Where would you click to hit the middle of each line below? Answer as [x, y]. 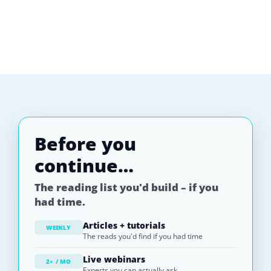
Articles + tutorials [124, 226]
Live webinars [114, 260]
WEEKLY [59, 228]
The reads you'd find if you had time [143, 237]
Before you [85, 144]
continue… [84, 166]
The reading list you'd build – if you [126, 188]
